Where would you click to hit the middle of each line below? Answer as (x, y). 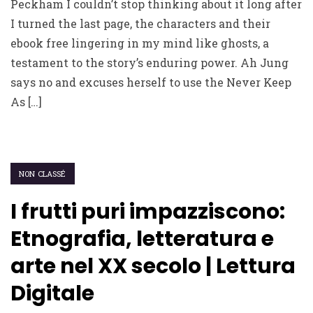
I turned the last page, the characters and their (140, 23)
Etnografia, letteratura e (142, 239)
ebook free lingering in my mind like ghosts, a (140, 43)
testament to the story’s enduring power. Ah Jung (150, 63)
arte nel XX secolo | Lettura (153, 266)
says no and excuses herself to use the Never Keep (151, 82)
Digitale (52, 293)
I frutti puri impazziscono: (148, 212)
